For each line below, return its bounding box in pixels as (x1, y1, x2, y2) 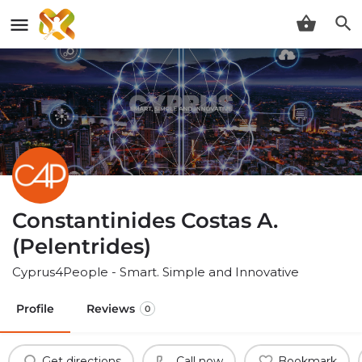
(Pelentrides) (12, 233, 151, 259)
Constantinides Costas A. (12, 207, 278, 234)
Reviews (86, 301, 135, 316)
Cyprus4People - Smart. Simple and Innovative (12, 263, 299, 280)
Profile (16, 301, 54, 316)
